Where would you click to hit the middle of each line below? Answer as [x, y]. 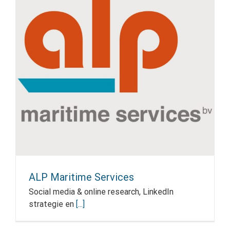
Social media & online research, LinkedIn [101, 191]
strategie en [52, 204]
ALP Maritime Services [81, 177]
